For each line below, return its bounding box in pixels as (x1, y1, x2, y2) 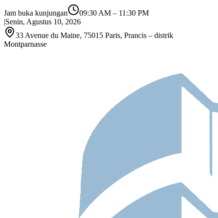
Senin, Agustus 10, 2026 (5, 18, 81, 26)
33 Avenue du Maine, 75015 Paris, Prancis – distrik (16, 31, 173, 39)
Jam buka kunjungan (4, 9, 68, 17)
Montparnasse (4, 40, 47, 48)
